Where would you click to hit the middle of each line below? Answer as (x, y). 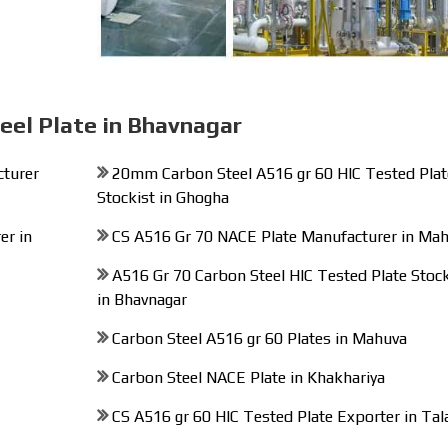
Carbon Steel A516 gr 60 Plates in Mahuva (259, 338)
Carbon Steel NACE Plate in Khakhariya (248, 377)
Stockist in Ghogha (162, 197)
